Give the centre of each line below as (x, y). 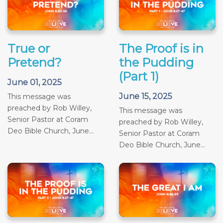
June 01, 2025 (35, 82)
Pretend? (35, 62)
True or (29, 48)
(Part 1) (139, 76)
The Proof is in (161, 48)
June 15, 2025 (146, 96)
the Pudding (156, 62)
